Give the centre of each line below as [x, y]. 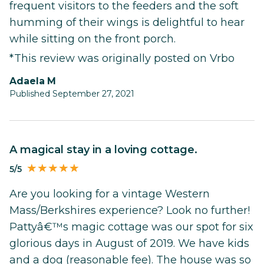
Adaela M [36, 81]
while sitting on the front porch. [93, 39]
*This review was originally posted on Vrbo [122, 58]
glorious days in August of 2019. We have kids [129, 244]
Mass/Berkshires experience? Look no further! [130, 211]
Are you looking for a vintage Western [110, 194]
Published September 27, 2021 [72, 93]
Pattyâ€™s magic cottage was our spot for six [131, 227]
